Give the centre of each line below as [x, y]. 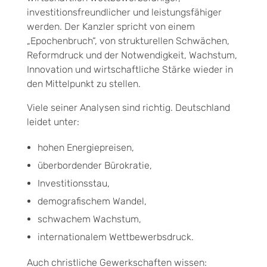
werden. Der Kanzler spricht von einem [111, 26]
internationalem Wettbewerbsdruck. [115, 237]
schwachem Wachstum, [89, 219]
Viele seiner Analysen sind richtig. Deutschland [128, 107]
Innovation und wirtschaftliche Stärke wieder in [130, 69]
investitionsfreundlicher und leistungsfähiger [124, 12]
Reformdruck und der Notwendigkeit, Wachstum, [132, 55]
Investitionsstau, [73, 183]
